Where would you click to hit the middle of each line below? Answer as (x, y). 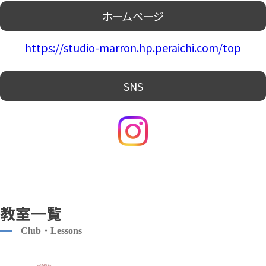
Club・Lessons (51, 231)
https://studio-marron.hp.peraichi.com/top (133, 47)
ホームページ (133, 16)
